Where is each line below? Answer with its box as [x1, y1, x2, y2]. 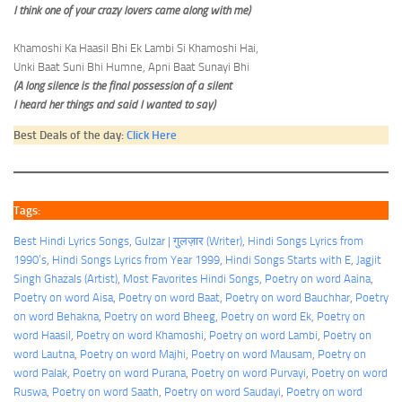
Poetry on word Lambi [209, 328, 318, 342]
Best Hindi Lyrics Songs [13, 234, 129, 248]
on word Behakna [13, 310, 99, 323]
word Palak [13, 366, 67, 380]
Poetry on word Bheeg [104, 310, 215, 323]
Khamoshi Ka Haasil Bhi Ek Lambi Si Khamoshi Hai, [13, 40, 258, 55]
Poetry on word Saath [52, 385, 159, 398]
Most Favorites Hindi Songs [123, 272, 259, 285]
